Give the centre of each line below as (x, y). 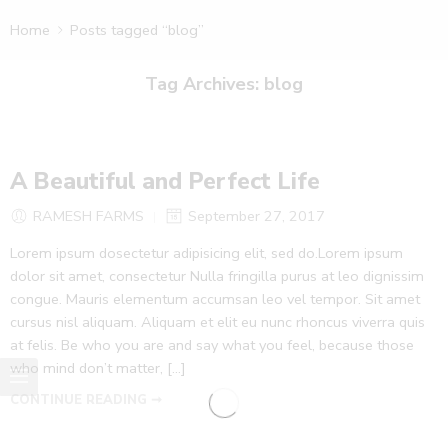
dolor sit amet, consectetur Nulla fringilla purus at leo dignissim (217, 276)
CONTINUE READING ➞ (86, 400)
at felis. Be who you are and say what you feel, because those (212, 345)
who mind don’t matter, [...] (98, 368)
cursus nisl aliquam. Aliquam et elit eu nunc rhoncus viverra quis (217, 322)
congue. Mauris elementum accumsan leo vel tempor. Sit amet (215, 299)
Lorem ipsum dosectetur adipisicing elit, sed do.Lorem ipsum (206, 253)
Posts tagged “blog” (137, 29)
